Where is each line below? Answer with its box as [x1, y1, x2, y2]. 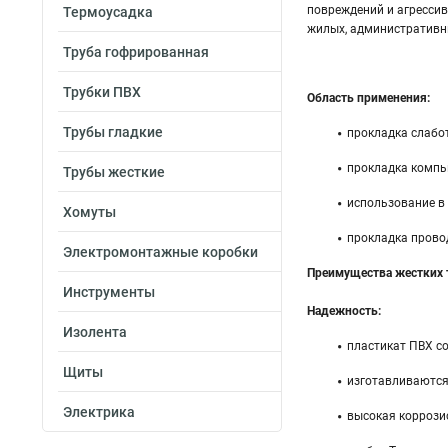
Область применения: [307, 91, 430, 105]
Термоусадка [63, 4, 153, 20]
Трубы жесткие [63, 164, 165, 180]
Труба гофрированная [63, 44, 209, 60]
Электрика [63, 404, 135, 420]
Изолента [63, 324, 127, 340]
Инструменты [63, 284, 155, 300]
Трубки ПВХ [63, 84, 141, 100]
